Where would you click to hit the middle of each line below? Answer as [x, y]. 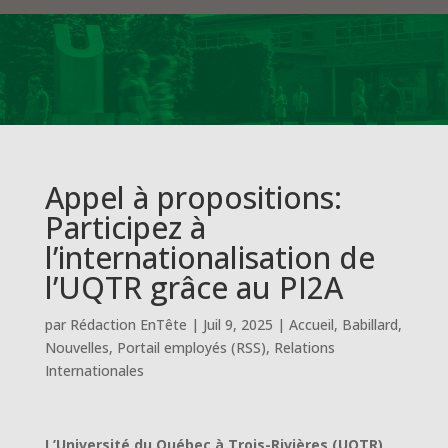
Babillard [369, 324]
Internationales [94, 370]
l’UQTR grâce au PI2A [193, 287]
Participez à [125, 227]
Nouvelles [76, 347]
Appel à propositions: [193, 197]
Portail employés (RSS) [191, 347]
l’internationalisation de [209, 257]
